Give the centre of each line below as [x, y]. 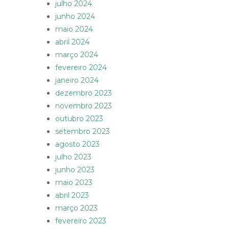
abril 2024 [72, 42]
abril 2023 [72, 196]
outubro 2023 [79, 119]
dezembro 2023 [84, 93]
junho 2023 [75, 170]
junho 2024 [75, 17]
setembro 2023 [83, 132]
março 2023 [76, 208]
